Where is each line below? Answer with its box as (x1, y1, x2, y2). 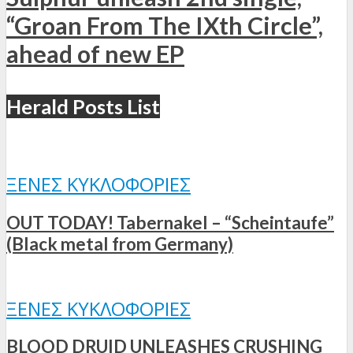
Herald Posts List (6, 95, 160, 119)
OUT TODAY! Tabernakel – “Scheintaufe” (6, 211, 334, 233)
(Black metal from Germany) (6, 232, 233, 255)
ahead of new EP (6, 39, 184, 69)
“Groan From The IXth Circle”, (6, 11, 323, 40)
